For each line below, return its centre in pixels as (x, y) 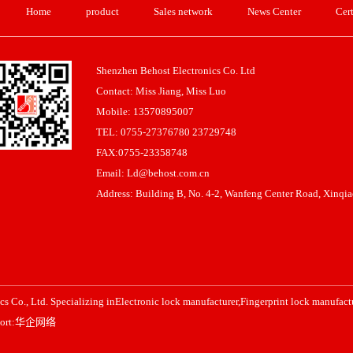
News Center (274, 11)
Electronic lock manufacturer (176, 301)
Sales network (183, 11)
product (102, 11)
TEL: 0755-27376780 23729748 (166, 132)
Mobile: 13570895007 (145, 111)
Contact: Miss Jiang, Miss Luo (161, 91)
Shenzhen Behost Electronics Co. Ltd (176, 71)
